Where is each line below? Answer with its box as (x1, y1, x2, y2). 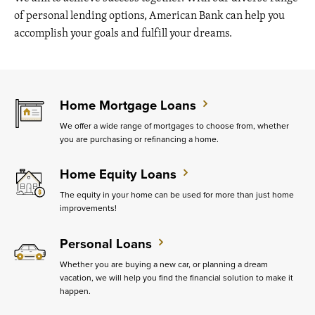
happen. (60, 285, 91, 296)
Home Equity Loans (60, 167, 176, 183)
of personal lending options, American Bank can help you (14, 6, 285, 25)
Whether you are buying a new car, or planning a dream (60, 259, 268, 269)
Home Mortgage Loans (60, 98, 196, 114)
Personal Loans (60, 236, 152, 252)
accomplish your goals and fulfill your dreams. (14, 23, 232, 42)
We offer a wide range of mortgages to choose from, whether (60, 121, 289, 131)
